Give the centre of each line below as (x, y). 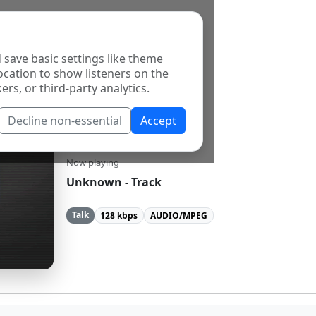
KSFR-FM (109, 128)
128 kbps (119, 215)
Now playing (93, 163)
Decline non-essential (65, 121)
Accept (158, 121)
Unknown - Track (114, 182)
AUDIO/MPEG (178, 215)
